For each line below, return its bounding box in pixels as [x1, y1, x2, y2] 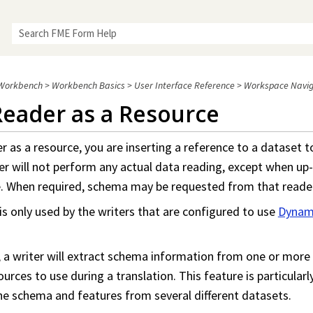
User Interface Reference [133, 79, 235, 92]
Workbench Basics [51, 79, 125, 92]
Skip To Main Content [101, 11, 212, 27]
